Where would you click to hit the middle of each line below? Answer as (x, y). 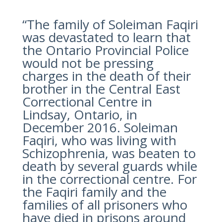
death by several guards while (110, 166)
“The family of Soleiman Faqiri (110, 24)
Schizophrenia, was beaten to (109, 153)
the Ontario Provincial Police (105, 50)
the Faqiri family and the (94, 192)
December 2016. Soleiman (100, 127)
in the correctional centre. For (109, 179)
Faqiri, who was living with (99, 140)
